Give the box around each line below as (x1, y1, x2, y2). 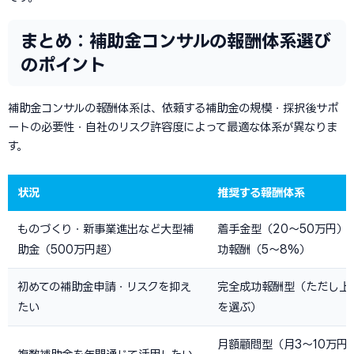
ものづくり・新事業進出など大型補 (17, 223, 194, 235)
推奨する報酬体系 (217, 186, 305, 198)
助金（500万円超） (17, 243, 118, 255)
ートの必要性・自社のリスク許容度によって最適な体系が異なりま (8, 121, 337, 133)
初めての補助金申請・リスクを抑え (17, 281, 191, 292)
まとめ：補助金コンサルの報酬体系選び (21, 31, 331, 51)
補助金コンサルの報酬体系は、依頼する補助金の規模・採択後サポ (8, 102, 338, 114)
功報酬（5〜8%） (217, 243, 311, 255)
